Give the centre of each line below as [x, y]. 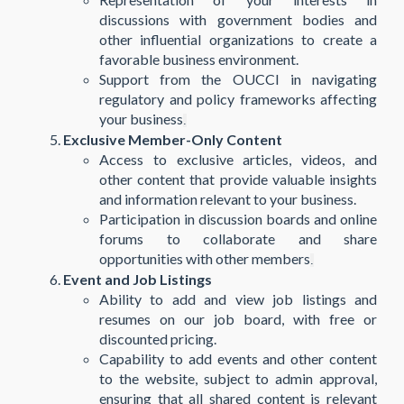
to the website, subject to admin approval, [238, 378]
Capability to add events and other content [238, 358]
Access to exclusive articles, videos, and [238, 159]
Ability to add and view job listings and [238, 299]
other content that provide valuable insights [238, 179]
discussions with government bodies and [238, 19]
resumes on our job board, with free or [238, 319]
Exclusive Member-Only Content [173, 139]
